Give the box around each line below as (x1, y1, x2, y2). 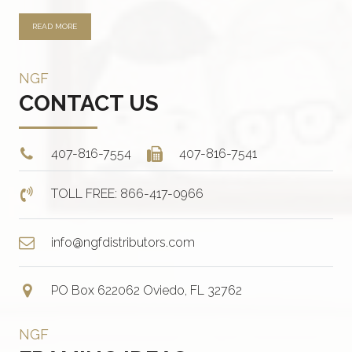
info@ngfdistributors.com (51, 234, 195, 250)
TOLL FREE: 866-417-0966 (51, 186, 203, 202)
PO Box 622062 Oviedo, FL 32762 (51, 282, 242, 298)
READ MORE (32, 21, 78, 31)
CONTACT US (19, 90, 159, 117)
